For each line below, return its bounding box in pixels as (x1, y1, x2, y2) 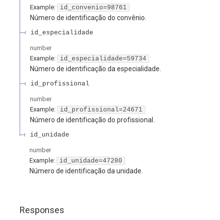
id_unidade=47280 (59, 157, 122, 165)
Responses (20, 205, 64, 216)
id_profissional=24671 (60, 106, 142, 113)
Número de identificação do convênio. (30, 13, 146, 22)
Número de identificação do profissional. (30, 115, 155, 124)
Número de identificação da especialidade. (30, 64, 161, 73)
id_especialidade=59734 (60, 55, 146, 62)
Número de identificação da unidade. (29, 166, 143, 175)
